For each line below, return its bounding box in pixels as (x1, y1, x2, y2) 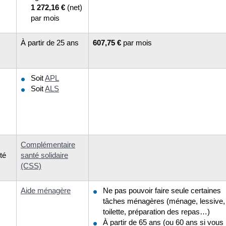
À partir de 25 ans (21, 38, 79, 47)
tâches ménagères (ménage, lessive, (103, 196, 225, 205)
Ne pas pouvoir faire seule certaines (103, 186, 221, 195)
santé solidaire (21, 150, 68, 159)
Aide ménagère (21, 186, 71, 195)
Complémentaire (21, 140, 75, 149)
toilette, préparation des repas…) (103, 207, 210, 216)
